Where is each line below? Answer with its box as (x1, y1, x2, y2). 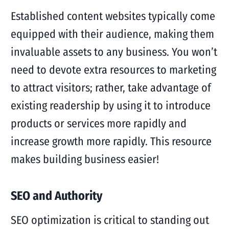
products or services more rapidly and (10, 117, 187, 130)
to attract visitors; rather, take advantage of (10, 81, 211, 95)
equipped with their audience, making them (10, 27, 214, 41)
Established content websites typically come (10, 9, 215, 23)
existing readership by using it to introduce (10, 99, 211, 112)
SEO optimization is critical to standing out (10, 213, 209, 227)
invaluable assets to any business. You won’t (10, 45, 217, 59)
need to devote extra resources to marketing (10, 63, 216, 77)
